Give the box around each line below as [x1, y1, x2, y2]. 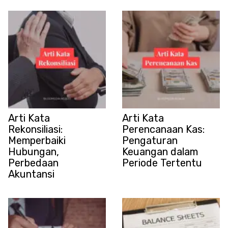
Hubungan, [8, 145, 59, 158]
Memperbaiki [8, 134, 66, 147]
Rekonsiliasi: [8, 123, 63, 135]
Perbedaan [8, 156, 59, 169]
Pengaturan [122, 134, 178, 147]
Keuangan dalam [122, 145, 198, 158]
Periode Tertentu [122, 156, 202, 169]
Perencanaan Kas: [122, 123, 205, 135]
